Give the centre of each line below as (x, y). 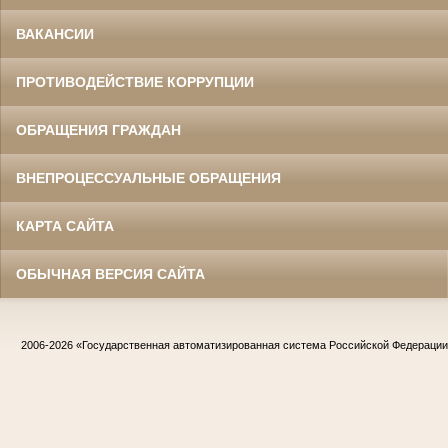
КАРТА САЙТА (65, 226)
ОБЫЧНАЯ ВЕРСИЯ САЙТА (110, 274)
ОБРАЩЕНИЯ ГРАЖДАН (98, 130)
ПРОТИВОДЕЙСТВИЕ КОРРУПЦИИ (135, 82)
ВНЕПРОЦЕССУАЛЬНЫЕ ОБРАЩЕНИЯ (148, 178)
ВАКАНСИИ (55, 34)
